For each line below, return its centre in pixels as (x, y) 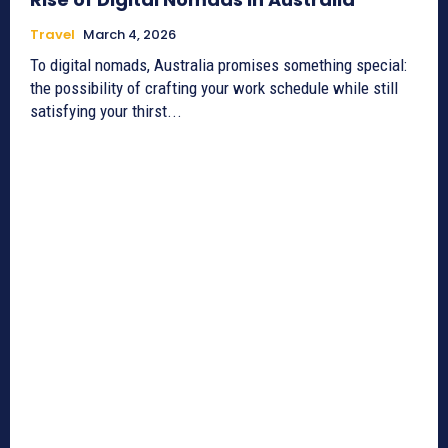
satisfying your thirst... (106, 111)
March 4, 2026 (129, 35)
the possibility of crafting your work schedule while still (214, 88)
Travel (52, 35)
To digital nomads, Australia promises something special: (218, 65)
